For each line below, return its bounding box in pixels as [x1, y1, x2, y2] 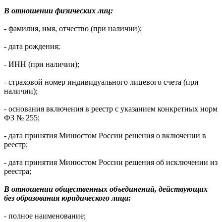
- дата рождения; [4, 42, 60, 51]
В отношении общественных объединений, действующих [4, 185, 208, 194]
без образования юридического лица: [4, 194, 131, 203]
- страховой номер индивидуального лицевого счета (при [4, 78, 199, 87]
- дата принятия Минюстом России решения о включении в [4, 131, 206, 140]
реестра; [4, 167, 31, 176]
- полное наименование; [4, 212, 86, 221]
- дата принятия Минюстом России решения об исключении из [4, 158, 218, 167]
